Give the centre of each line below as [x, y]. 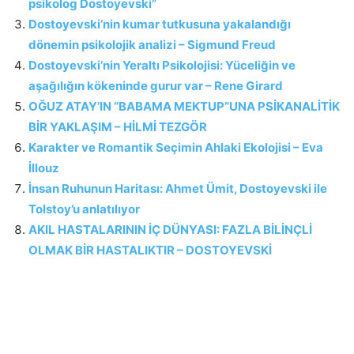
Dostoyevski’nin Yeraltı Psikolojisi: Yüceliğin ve [162, 65]
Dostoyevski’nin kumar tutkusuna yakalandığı [160, 24]
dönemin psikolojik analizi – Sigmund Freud [152, 45]
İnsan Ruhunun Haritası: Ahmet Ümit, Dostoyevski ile [178, 188]
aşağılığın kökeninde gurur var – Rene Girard [156, 86]
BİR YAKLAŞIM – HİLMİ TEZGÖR [118, 127]
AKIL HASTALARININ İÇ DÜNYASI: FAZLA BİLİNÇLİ [170, 230]
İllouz [44, 168]
